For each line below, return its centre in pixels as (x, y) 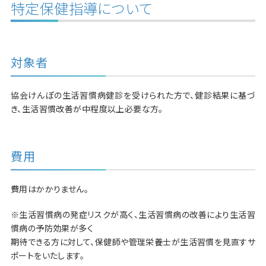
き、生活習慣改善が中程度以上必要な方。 (87, 109)
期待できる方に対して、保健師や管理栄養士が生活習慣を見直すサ (133, 242)
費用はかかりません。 (50, 189)
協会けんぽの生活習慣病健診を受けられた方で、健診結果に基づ (133, 95)
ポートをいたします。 (47, 256)
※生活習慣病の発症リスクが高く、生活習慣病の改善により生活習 (133, 215)
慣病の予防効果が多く (52, 228)
